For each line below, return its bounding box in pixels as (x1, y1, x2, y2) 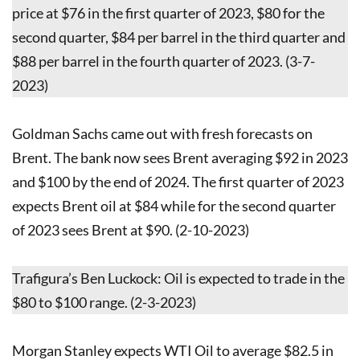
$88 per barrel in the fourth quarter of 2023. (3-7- (12, 51, 315, 70)
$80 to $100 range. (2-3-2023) (12, 292, 196, 311)
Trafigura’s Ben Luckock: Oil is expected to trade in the (12, 268, 345, 287)
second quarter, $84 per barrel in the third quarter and (12, 27, 346, 46)
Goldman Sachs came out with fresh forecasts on (12, 124, 313, 142)
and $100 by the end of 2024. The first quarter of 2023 (12, 172, 344, 190)
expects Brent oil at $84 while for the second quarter (12, 196, 336, 215)
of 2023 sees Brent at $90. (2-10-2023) (12, 220, 249, 239)
